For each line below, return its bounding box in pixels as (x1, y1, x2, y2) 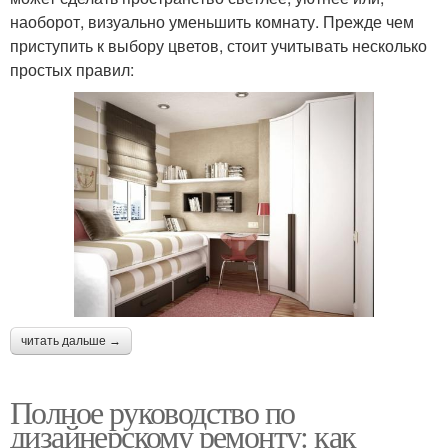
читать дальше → (21, 333, 121, 348)
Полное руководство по (10, 389, 295, 433)
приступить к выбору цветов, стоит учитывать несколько (10, 33, 427, 57)
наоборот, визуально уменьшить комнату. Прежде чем (10, 9, 414, 33)
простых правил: (10, 57, 134, 81)
